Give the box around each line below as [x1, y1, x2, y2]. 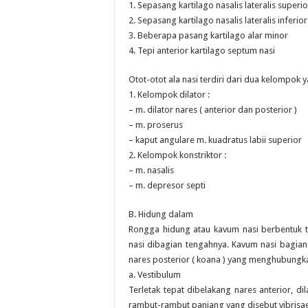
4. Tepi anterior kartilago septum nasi [129, 45, 275, 56]
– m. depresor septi [129, 180, 206, 190]
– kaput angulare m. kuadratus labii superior [129, 135, 302, 145]
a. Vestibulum [129, 269, 181, 280]
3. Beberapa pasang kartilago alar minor [129, 30, 288, 41]
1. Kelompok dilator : [129, 89, 210, 100]
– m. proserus [129, 120, 183, 130]
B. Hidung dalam [129, 209, 193, 219]
